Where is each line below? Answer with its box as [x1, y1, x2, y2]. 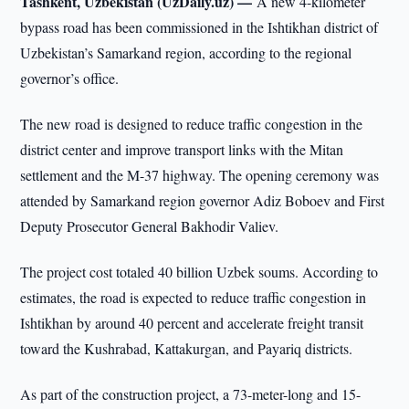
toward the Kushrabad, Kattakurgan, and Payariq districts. [20, 339, 353, 358]
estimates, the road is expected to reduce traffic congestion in [20, 288, 367, 307]
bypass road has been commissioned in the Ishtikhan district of [20, 17, 379, 37]
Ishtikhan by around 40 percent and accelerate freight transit [20, 313, 364, 332]
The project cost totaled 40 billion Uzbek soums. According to [20, 262, 379, 281]
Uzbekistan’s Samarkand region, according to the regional [20, 43, 352, 62]
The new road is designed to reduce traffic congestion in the [20, 114, 363, 133]
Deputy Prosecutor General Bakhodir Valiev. [20, 216, 279, 236]
